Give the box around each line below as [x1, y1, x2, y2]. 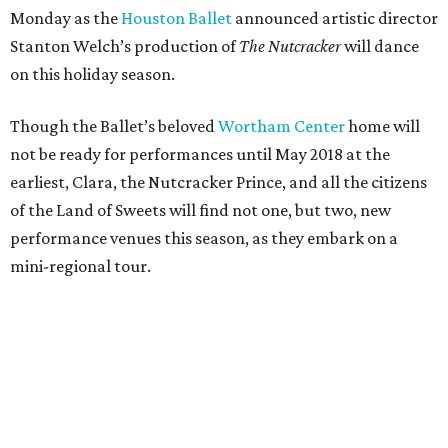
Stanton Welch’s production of [10, 36, 239, 56]
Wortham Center [218, 116, 345, 136]
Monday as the [10, 8, 121, 28]
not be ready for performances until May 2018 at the [10, 144, 390, 164]
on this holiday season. [10, 64, 175, 84]
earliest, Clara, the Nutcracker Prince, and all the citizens [10, 172, 427, 192]
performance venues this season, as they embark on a [10, 228, 398, 248]
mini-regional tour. [10, 256, 151, 276]
